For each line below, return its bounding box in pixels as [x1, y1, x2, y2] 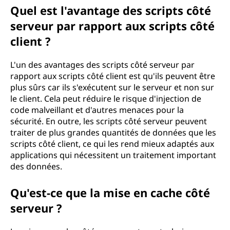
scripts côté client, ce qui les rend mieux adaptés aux [10, 138, 214, 149]
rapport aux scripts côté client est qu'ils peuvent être [10, 70, 215, 82]
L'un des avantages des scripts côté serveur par [10, 59, 195, 70]
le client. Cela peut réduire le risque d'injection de [10, 93, 201, 104]
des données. [10, 161, 62, 172]
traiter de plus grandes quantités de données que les [10, 127, 216, 138]
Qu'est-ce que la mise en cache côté [10, 185, 210, 200]
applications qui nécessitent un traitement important [10, 149, 216, 161]
